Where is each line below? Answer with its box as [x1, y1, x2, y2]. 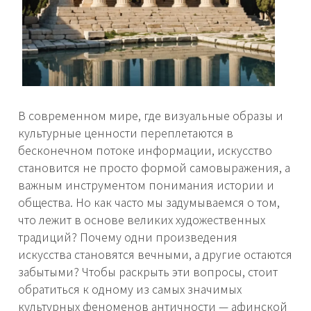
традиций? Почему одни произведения [18, 228, 237, 246]
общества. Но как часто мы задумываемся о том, [18, 194, 280, 211]
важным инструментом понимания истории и [18, 176, 274, 194]
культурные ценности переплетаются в [18, 124, 233, 142]
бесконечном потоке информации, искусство [18, 142, 272, 159]
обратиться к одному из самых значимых [18, 280, 242, 298]
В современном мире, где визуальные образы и [18, 107, 283, 124]
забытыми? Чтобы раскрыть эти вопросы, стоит [18, 263, 278, 280]
